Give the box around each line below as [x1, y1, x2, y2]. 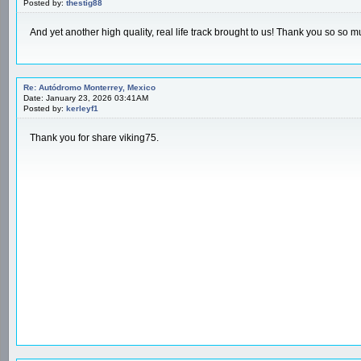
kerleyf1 [66, 103, 98, 113]
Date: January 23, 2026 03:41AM [23, 93, 148, 102]
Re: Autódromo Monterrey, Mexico [23, 82, 156, 92]
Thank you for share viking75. [30, 131, 159, 143]
